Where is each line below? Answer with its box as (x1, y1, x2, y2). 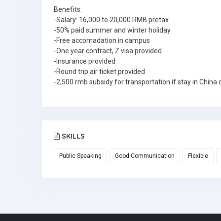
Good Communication (115, 152, 175, 159)
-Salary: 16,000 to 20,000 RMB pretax (54, 16, 169, 24)
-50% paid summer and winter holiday (54, 26, 171, 34)
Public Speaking (59, 152, 102, 159)
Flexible (188, 152, 208, 159)
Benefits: (54, 5, 82, 13)
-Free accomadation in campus (54, 37, 150, 44)
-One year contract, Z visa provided (54, 47, 162, 55)
